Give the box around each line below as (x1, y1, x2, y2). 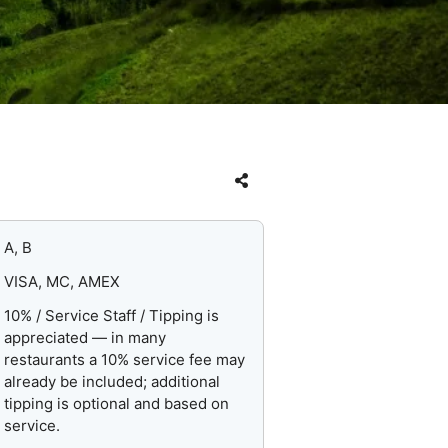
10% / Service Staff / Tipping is (4, 306, 220, 326)
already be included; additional (4, 372, 221, 392)
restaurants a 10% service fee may (4, 350, 246, 370)
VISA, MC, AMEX (4, 272, 121, 292)
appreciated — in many (4, 328, 167, 348)
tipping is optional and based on (4, 394, 230, 414)
